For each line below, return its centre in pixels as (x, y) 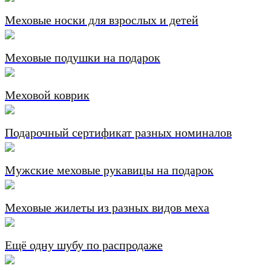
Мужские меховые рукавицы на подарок (109, 170)
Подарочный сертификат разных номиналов (118, 133)
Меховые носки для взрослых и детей (102, 20)
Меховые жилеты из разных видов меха (107, 208)
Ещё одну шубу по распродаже (84, 245)
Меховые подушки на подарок (83, 58)
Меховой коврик (47, 95)
